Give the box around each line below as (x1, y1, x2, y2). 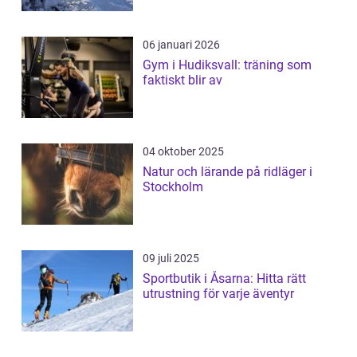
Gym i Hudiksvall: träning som (143, 57, 312, 73)
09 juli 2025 (143, 252, 199, 265)
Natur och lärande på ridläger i (143, 164, 312, 179)
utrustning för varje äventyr (143, 286, 294, 301)
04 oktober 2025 (143, 145, 224, 158)
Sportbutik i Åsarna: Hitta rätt (143, 271, 306, 286)
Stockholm (143, 179, 203, 194)
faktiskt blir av (143, 73, 222, 88)
